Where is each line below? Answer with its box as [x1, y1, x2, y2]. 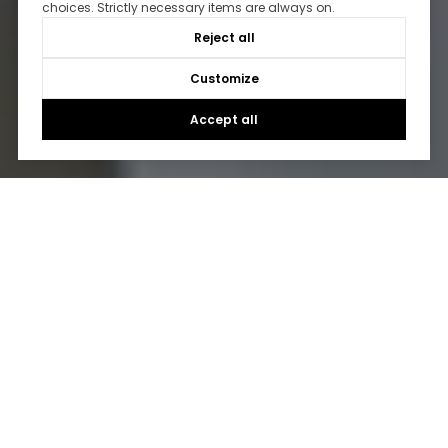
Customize [189, 70, 259, 88]
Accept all [190, 111, 258, 129]
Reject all [193, 29, 255, 47]
